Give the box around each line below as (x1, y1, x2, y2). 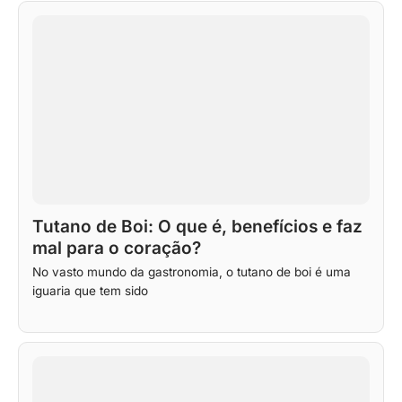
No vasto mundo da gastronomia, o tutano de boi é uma (32, 264, 351, 279)
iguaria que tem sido (32, 283, 148, 298)
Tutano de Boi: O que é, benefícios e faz (32, 216, 363, 238)
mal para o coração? (32, 238, 201, 259)
